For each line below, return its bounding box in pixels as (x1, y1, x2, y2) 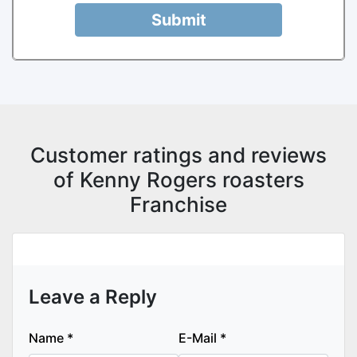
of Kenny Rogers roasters (53, 167, 304, 192)
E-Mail (178, 329, 220, 346)
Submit (151, 10, 206, 29)
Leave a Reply (29, 284, 157, 308)
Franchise (130, 191, 227, 217)
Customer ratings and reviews (30, 142, 327, 167)
